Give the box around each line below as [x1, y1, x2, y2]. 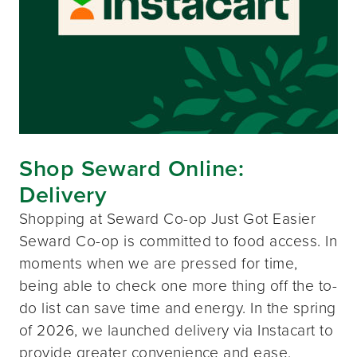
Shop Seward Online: [19, 151, 245, 186]
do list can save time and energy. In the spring [19, 296, 336, 320]
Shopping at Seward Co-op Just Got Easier [19, 207, 316, 231]
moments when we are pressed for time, [19, 252, 298, 276]
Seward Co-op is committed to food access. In [19, 229, 338, 253]
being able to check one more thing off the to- [19, 274, 338, 298]
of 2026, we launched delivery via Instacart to [19, 319, 334, 343]
